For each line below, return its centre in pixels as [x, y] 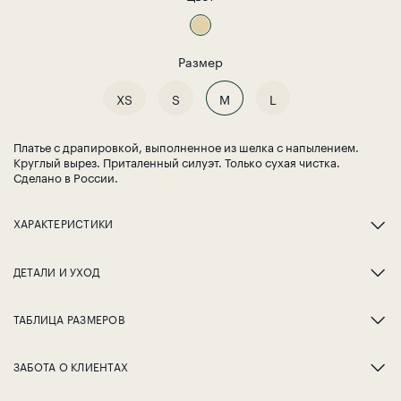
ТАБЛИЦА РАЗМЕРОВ [69, 318]
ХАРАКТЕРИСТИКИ [64, 223]
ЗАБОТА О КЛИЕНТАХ [71, 365]
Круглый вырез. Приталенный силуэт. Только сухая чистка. [177, 161]
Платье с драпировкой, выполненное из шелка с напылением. [187, 145]
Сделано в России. [68, 176]
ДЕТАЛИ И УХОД [57, 270]
